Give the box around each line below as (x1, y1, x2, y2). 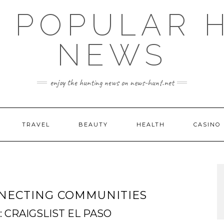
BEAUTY (78, 121, 108, 128)
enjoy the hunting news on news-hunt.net (50, 77, 174, 88)
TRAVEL (22, 121, 50, 128)
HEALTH (136, 121, 165, 128)
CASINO (193, 121, 220, 128)
